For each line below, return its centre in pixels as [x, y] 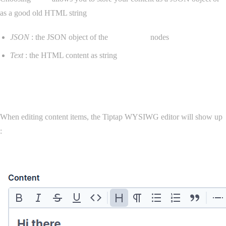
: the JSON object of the [70, 37]
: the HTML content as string [70, 55]
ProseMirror [129, 37]
